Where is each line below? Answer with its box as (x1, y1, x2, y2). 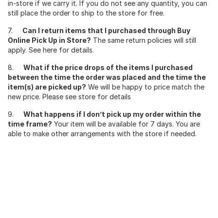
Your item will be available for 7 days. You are (52, 120, 200, 128)
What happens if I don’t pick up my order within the (23, 110, 201, 119)
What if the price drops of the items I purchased (23, 63, 193, 72)
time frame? (8, 120, 52, 128)
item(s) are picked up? (8, 83, 86, 91)
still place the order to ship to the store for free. (8, 9, 164, 18)
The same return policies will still (91, 36, 196, 45)
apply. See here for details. (8, 46, 94, 54)
